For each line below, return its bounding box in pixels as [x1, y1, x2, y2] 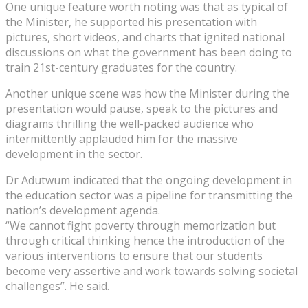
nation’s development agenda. [5, 202, 160, 218]
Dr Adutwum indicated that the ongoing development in [5, 172, 292, 188]
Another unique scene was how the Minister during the [5, 85, 289, 101]
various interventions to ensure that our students [5, 247, 263, 263]
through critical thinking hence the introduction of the [5, 232, 285, 248]
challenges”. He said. [5, 278, 109, 294]
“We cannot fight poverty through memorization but [5, 217, 276, 233]
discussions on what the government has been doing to [5, 44, 292, 60]
